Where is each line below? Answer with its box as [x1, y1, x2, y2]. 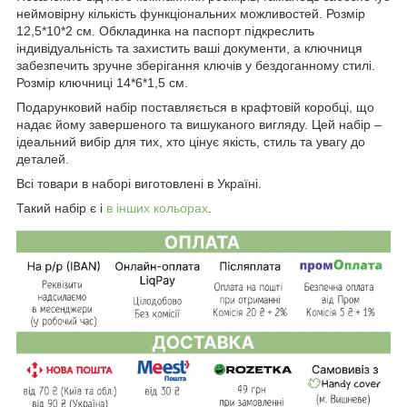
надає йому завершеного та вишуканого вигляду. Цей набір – [16, 116, 382, 132]
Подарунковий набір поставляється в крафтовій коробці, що [16, 99, 374, 114]
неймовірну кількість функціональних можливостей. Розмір [16, 5, 365, 21]
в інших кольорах [106, 200, 208, 215]
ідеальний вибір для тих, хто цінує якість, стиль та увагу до [16, 134, 365, 149]
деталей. [16, 151, 69, 166]
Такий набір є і [16, 200, 106, 215]
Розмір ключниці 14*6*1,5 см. [16, 74, 188, 90]
